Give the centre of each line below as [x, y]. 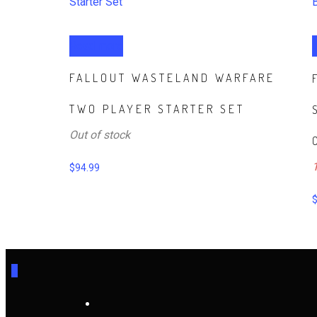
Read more [96, 46]
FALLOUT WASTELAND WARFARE [172, 78]
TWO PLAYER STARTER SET [157, 109]
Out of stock [100, 135]
